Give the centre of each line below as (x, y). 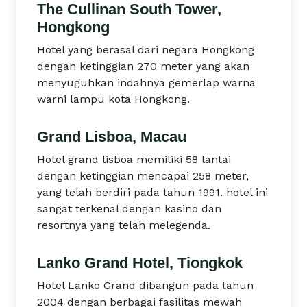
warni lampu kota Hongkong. (113, 99)
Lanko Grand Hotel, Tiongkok (140, 263)
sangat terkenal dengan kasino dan (129, 209)
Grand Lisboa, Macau (112, 137)
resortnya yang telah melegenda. (124, 225)
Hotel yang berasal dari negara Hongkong (146, 50)
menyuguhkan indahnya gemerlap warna (146, 83)
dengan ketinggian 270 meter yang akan (143, 66)
